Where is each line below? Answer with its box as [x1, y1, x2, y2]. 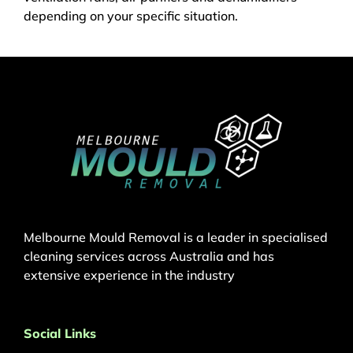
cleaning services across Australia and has [24, 248, 274, 265]
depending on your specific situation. [24, 8, 238, 24]
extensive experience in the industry [24, 267, 235, 284]
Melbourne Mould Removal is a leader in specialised [24, 229, 328, 246]
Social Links [24, 325, 96, 342]
